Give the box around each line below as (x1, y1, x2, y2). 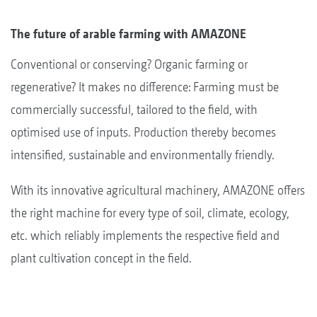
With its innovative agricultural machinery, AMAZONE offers (11, 182, 305, 197)
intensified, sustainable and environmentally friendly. (11, 146, 275, 162)
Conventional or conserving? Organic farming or (11, 56, 248, 71)
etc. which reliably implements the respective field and (11, 227, 279, 243)
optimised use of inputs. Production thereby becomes (11, 124, 276, 139)
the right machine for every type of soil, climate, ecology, (11, 204, 289, 220)
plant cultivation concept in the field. (11, 250, 192, 265)
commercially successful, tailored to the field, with (11, 101, 258, 117)
